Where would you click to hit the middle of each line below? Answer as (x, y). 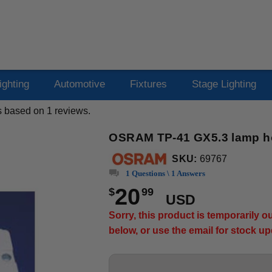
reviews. (71, 111)
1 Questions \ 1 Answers (166, 173)
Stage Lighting (224, 84)
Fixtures (148, 84)
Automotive (79, 84)
